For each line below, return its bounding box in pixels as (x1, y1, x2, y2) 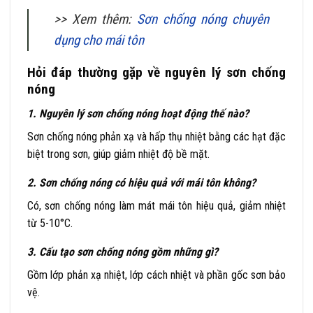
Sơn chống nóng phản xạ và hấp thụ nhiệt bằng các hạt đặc (27, 129, 286, 143)
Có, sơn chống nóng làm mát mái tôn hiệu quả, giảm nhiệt (27, 198, 286, 212)
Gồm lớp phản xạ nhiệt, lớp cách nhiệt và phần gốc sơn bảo (27, 268, 286, 282)
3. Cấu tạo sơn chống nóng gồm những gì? (27, 245, 218, 259)
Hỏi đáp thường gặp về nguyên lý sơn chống (27, 64, 286, 81)
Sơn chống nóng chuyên (136, 11, 269, 28)
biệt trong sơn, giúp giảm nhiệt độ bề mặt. (27, 147, 210, 161)
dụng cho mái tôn (54, 32, 144, 49)
